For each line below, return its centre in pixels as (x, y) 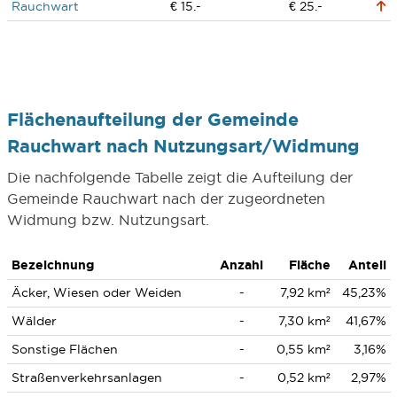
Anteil (367, 265)
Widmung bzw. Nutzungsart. (108, 220)
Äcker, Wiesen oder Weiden (96, 292)
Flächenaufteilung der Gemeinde (152, 119)
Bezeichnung (52, 265)
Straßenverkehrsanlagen (86, 378)
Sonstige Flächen (64, 349)
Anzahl (241, 265)
